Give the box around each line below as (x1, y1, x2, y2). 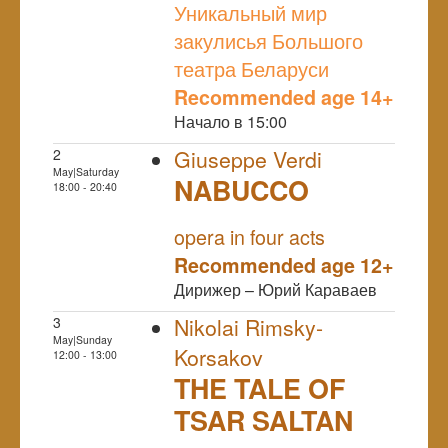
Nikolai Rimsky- (174, 311, 323, 342)
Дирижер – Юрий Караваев (174, 277, 377, 301)
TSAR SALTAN (174, 400, 353, 439)
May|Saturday (53, 163, 119, 179)
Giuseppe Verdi (174, 143, 322, 174)
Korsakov (174, 341, 263, 372)
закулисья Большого (174, 25, 363, 55)
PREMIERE (174, 205, 275, 235)
